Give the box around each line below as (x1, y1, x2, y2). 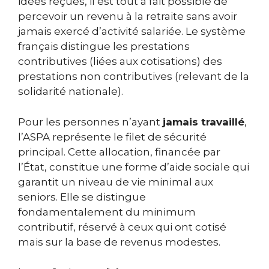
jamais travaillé (163, 115, 244, 128)
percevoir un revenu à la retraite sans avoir (18, 10, 237, 23)
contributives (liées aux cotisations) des (18, 55, 222, 68)
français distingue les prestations (18, 40, 190, 53)
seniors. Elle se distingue (18, 190, 146, 203)
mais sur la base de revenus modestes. (18, 235, 220, 248)
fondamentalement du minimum (18, 205, 196, 218)
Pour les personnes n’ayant (18, 115, 163, 128)
